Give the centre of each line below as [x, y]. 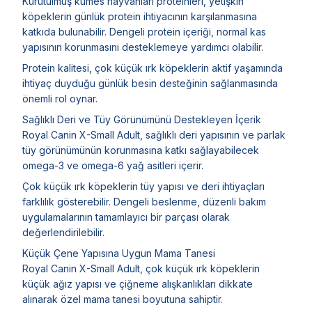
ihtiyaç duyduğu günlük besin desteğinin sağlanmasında [150, 83]
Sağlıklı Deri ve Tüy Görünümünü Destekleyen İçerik [142, 119]
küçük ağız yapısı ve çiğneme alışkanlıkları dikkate [138, 283]
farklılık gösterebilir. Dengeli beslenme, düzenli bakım [144, 201]
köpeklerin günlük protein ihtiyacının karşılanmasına [140, 16]
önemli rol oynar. [60, 98]
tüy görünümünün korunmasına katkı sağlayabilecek [141, 150]
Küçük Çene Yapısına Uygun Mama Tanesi [119, 253]
